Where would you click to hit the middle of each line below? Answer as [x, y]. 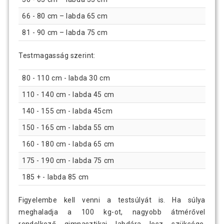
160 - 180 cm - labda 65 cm [68, 144]
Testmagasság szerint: [57, 55]
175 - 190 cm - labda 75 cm [68, 161]
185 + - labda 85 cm [55, 177]
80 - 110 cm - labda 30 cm [66, 78]
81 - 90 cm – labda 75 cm [65, 32]
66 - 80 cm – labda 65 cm [65, 16]
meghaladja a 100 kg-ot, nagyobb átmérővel [112, 212]
